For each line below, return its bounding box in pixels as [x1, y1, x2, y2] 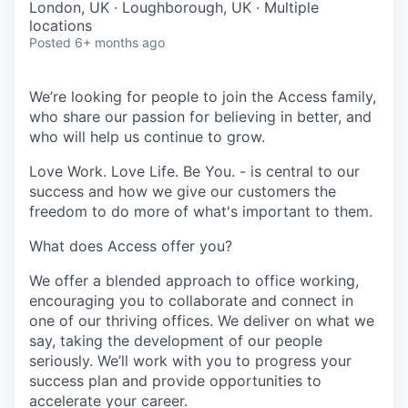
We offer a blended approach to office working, [29, 271, 359, 290]
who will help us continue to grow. [29, 127, 265, 146]
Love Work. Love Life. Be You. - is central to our [29, 162, 360, 180]
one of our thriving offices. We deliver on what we [29, 311, 374, 330]
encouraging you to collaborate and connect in [29, 291, 353, 310]
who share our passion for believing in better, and [29, 107, 372, 126]
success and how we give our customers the [29, 182, 336, 200]
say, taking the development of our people [29, 331, 322, 350]
